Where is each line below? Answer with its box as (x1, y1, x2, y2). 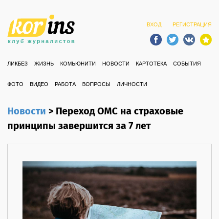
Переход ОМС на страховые (56, 104, 183, 119)
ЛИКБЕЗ (7, 61, 28, 67)
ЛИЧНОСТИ (117, 81, 147, 88)
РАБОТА (55, 81, 76, 88)
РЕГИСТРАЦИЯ (173, 22, 212, 28)
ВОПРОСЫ (82, 81, 110, 88)
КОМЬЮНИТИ (60, 61, 96, 67)
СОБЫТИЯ (173, 61, 201, 67)
